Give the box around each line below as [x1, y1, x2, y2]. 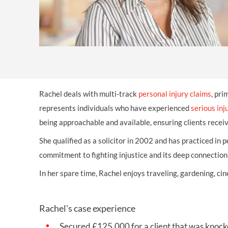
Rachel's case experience [39, 203, 135, 214]
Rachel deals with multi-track [39, 89, 138, 98]
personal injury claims [138, 89, 211, 98]
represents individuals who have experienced [39, 103, 191, 112]
